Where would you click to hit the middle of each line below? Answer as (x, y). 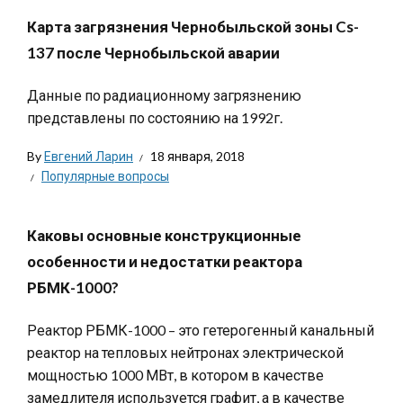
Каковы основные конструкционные (164, 235)
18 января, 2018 (197, 156)
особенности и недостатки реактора (165, 261)
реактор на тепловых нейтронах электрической (185, 352)
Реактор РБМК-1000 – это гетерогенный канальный (201, 330)
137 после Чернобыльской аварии (153, 53)
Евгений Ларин (89, 156)
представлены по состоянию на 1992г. (155, 117)
